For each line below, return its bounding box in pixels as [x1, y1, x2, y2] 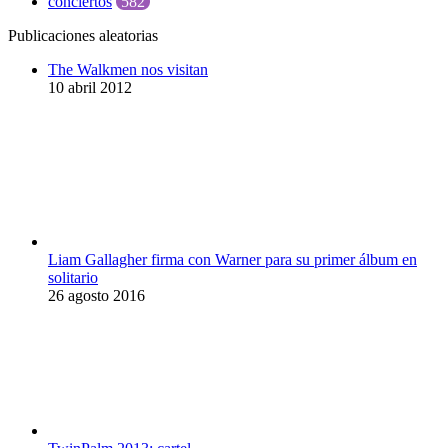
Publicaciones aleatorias [8, 27, 158, 45]
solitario [48, 269, 98, 287]
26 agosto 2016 [48, 287, 145, 305]
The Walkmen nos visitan [48, 61, 208, 79]
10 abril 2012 [48, 79, 132, 97]
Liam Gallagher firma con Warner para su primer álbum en [48, 251, 417, 269]
